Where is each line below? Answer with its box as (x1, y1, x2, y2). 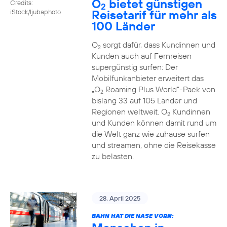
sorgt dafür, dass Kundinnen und (100, 40, 215, 50)
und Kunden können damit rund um (91, 118, 216, 128)
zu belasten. (91, 151, 134, 161)
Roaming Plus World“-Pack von (103, 84, 215, 94)
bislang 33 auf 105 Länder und (91, 95, 197, 105)
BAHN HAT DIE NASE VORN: (91, 212, 174, 219)
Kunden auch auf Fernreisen (91, 51, 192, 61)
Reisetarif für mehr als (91, 7, 217, 22)
